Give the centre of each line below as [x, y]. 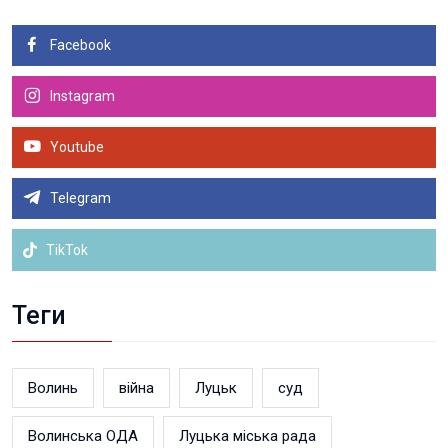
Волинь [53, 387]
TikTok [65, 249]
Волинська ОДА [83, 435]
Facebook [79, 44]
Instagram [81, 95]
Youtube [75, 146]
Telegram [79, 197]
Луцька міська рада [247, 435]
